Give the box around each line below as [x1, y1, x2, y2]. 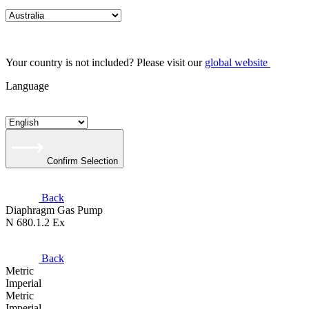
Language [6, 80, 49, 92]
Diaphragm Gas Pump [6, 204, 103, 216]
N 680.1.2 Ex [6, 217, 65, 228]
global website [205, 57, 268, 68]
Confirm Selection [47, 156, 118, 166]
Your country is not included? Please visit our [6, 57, 205, 68]
